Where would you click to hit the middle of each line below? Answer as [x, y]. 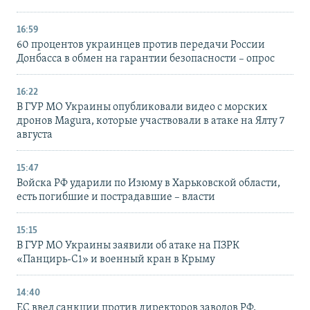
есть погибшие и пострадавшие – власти [116, 198]
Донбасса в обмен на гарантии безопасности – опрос [146, 59]
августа [35, 135]
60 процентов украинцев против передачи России [141, 45]
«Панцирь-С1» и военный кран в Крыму [116, 260]
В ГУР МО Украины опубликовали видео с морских [142, 108]
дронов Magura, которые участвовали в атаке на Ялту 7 [151, 121]
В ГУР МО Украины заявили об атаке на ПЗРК [128, 246]
